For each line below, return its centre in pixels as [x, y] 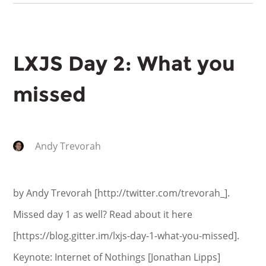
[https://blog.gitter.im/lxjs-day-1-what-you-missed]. [126, 236]
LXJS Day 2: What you [124, 64]
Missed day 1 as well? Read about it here [103, 214]
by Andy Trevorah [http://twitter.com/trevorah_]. [122, 193]
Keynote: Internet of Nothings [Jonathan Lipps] [117, 257]
